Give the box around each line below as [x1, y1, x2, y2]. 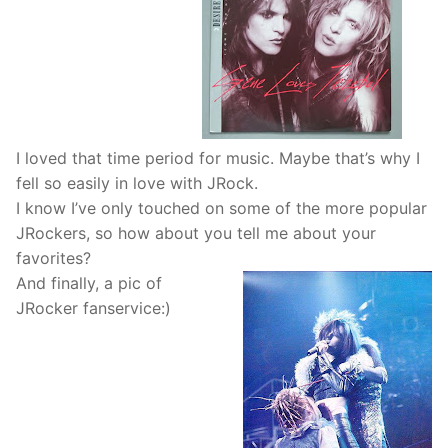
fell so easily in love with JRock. [16, 173, 258, 194]
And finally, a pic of [16, 273, 162, 294]
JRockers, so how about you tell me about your [16, 223, 376, 244]
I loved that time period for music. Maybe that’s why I [16, 148, 420, 169]
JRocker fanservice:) [16, 298, 171, 319]
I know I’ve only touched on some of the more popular [16, 198, 427, 219]
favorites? [16, 248, 96, 269]
